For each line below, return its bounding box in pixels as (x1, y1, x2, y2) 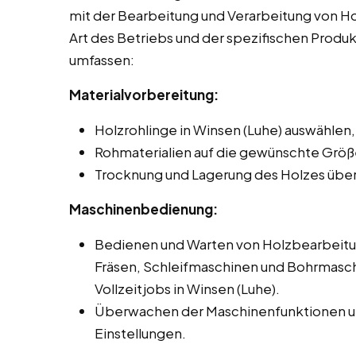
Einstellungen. (95, 324, 186, 342)
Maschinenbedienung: (69, 200, 218, 219)
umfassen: (69, 51, 134, 69)
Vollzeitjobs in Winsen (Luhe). (95, 280, 280, 298)
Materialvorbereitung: (69, 86, 219, 104)
